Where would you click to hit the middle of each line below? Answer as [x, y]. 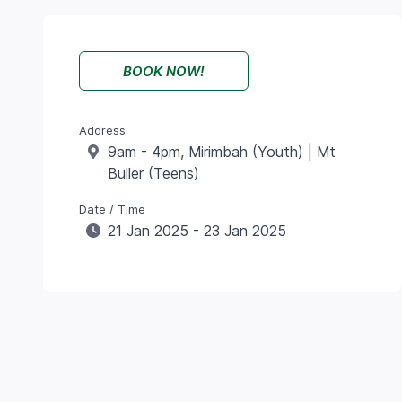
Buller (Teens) [153, 174]
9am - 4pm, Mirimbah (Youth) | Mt [222, 152]
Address [102, 131]
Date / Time [112, 210]
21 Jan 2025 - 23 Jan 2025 [197, 231]
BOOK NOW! [164, 72]
